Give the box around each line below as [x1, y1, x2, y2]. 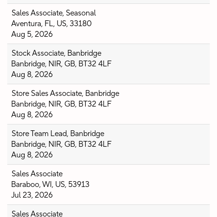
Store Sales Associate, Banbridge [12, 89, 119, 98]
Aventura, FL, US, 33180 [11, 19, 92, 29]
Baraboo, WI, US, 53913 [11, 180, 90, 189]
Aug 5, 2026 [11, 30, 53, 39]
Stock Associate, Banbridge [12, 48, 101, 58]
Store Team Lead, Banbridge [12, 129, 104, 139]
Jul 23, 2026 [11, 190, 53, 200]
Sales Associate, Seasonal [12, 8, 96, 18]
